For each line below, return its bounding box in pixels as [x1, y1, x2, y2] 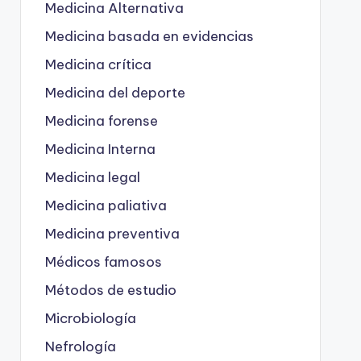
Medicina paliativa [44, 196, 167, 214]
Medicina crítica [44, 55, 151, 73]
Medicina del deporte [44, 83, 185, 102]
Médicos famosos [44, 252, 162, 271]
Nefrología [44, 337, 116, 355]
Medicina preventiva [44, 224, 180, 243]
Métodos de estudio [44, 280, 176, 299]
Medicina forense [44, 111, 158, 130]
